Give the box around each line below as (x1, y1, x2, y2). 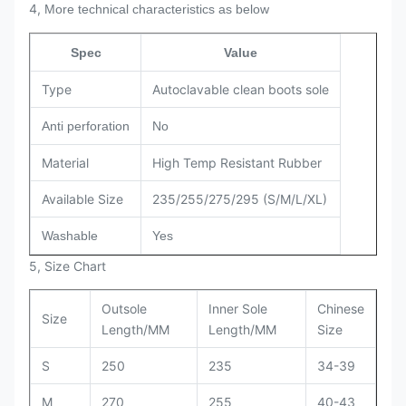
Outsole (101, 301, 147, 316)
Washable (42, 228, 98, 243)
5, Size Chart (29, 258, 106, 274)
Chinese (317, 301, 364, 316)
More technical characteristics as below (44, 2, 269, 16)
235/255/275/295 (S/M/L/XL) (152, 191, 327, 207)
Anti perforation (42, 119, 130, 133)
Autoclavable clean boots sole (152, 82, 329, 97)
